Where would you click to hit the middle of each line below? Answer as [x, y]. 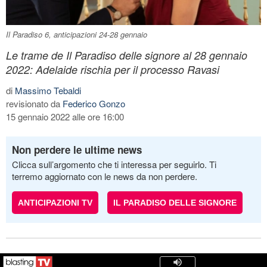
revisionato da [34, 103]
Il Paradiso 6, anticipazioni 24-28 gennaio [77, 34]
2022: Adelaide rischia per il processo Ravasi [113, 69]
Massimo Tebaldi [48, 90]
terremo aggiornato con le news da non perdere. [105, 176]
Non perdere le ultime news [77, 149]
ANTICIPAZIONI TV [55, 202]
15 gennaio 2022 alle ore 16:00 [65, 116]
